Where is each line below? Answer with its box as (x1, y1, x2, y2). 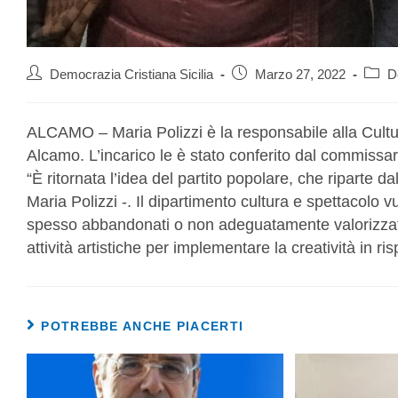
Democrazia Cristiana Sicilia (50, 68, 213, 83)
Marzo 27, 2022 (255, 68, 346, 83)
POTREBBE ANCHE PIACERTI (41, 319, 244, 334)
